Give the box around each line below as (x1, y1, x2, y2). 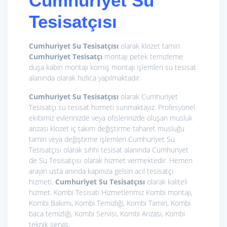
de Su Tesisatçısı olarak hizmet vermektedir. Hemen (29, 155, 193, 165)
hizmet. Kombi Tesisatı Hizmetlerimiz (29, 187, 146, 197)
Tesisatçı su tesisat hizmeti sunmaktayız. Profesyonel (29, 102, 195, 112)
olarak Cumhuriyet (119, 91, 178, 101)
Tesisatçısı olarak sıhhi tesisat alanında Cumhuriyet (29, 144, 188, 155)
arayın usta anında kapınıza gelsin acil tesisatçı (29, 166, 173, 176)
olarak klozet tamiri (119, 41, 180, 51)
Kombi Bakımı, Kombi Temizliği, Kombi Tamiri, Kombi (29, 198, 191, 208)
